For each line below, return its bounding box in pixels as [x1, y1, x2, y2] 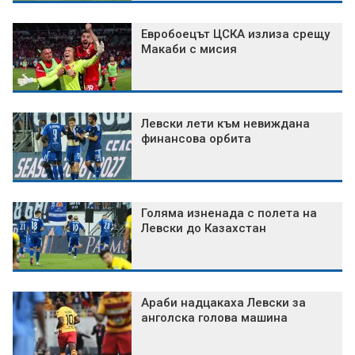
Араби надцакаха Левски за [141, 296, 306, 311]
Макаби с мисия [141, 42, 237, 57]
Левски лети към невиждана [141, 116, 310, 132]
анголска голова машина [141, 311, 288, 326]
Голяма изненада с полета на [141, 206, 317, 221]
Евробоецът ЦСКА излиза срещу [141, 27, 330, 42]
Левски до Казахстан [141, 221, 266, 236]
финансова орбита [141, 132, 251, 147]
